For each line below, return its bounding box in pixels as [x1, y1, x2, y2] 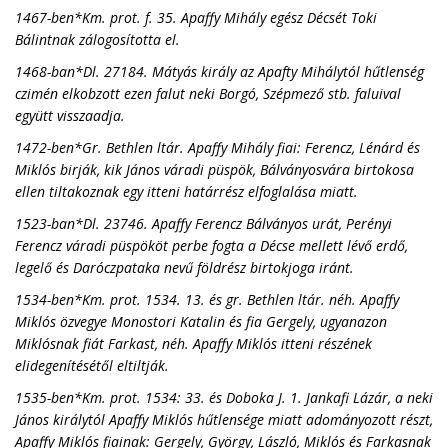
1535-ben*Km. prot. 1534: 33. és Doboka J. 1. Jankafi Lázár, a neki [15, 388, 433, 407]
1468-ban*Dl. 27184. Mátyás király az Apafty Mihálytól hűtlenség [15, 62, 424, 81]
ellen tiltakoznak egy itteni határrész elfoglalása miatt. [15, 182, 358, 201]
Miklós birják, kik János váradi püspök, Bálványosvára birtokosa [15, 160, 414, 179]
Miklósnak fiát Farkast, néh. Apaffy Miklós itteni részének [15, 334, 372, 353]
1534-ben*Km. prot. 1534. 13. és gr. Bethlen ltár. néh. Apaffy [15, 290, 399, 309]
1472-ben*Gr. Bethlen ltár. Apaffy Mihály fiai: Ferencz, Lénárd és [15, 138, 420, 157]
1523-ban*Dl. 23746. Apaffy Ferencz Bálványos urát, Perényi [15, 214, 392, 233]
